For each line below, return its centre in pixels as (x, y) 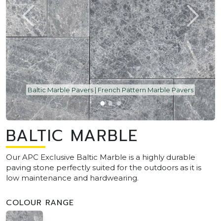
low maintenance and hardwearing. (72, 178)
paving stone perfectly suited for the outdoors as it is (104, 167)
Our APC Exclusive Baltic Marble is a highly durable (101, 157)
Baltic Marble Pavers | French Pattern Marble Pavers (110, 90)
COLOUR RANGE (40, 203)
